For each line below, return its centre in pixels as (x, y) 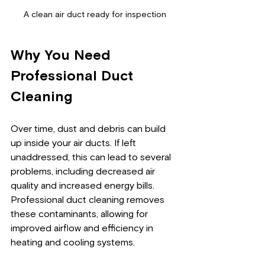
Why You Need (63, 55)
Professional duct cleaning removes (89, 200)
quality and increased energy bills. (84, 185)
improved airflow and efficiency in (83, 228)
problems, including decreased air (84, 171)
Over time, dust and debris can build (89, 129)
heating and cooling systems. (74, 242)
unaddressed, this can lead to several (92, 157)
